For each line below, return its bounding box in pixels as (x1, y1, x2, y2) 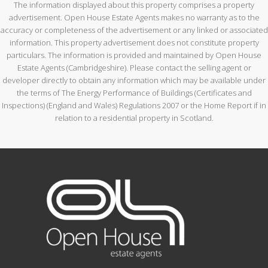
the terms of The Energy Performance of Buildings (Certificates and (16, 87, 252, 98)
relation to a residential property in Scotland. (54, 112, 214, 123)
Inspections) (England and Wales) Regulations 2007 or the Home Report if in (2, 99, 266, 111)
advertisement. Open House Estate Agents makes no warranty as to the (8, 11, 260, 23)
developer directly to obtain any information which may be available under (2, 74, 266, 86)
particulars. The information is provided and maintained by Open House (7, 49, 261, 60)
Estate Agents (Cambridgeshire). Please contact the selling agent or (17, 62, 251, 73)
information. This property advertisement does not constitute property (9, 36, 259, 48)
